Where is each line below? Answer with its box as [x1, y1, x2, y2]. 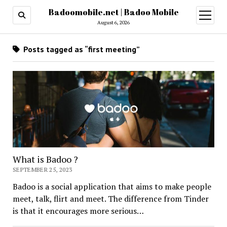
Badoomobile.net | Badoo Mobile [48, 7, 179, 18]
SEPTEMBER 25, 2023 [12, 166, 72, 174]
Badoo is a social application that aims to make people [12, 181, 211, 193]
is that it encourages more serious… [12, 205, 144, 217]
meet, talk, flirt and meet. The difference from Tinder [12, 193, 209, 205]
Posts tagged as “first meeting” [21, 44, 140, 54]
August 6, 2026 [97, 19, 130, 26]
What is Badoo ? [12, 153, 78, 166]
